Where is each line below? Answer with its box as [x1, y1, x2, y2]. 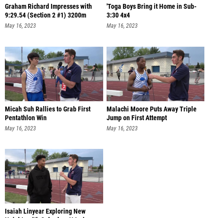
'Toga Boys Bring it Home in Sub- [106, 2, 197, 11]
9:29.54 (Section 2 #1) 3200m [5, 11, 86, 20]
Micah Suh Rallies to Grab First [5, 105, 91, 113]
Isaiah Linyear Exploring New [5, 207, 86, 216]
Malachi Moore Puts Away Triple [106, 105, 197, 113]
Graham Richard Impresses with [5, 2, 92, 11]
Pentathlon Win [5, 113, 47, 122]
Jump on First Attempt [106, 113, 167, 122]
